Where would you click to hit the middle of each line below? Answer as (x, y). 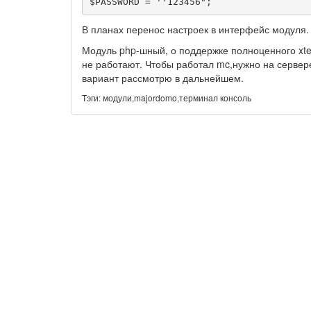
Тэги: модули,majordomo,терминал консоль (167, 98)
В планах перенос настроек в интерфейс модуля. (195, 29)
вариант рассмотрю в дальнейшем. (163, 78)
